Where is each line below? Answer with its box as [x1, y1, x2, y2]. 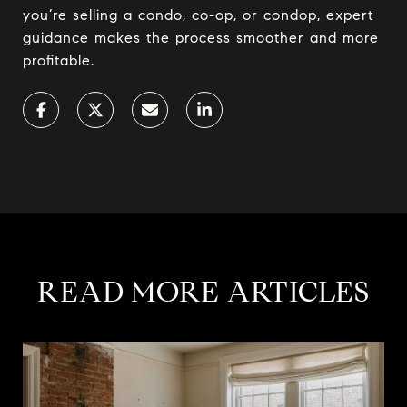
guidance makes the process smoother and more [23, 28, 379, 46]
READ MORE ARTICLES [37, 273, 370, 310]
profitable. [23, 51, 94, 69]
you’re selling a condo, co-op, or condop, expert [23, 5, 373, 24]
